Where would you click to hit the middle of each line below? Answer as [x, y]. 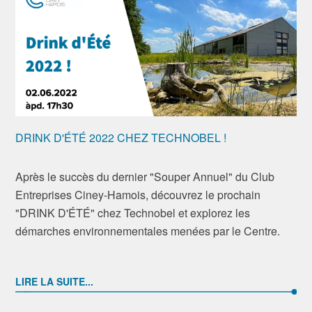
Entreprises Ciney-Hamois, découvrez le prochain [138, 195]
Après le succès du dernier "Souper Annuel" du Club [145, 177]
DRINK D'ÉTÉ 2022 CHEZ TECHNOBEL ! [121, 138]
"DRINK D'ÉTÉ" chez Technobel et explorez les [133, 213]
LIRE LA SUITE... [55, 281]
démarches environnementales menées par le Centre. [149, 231]
